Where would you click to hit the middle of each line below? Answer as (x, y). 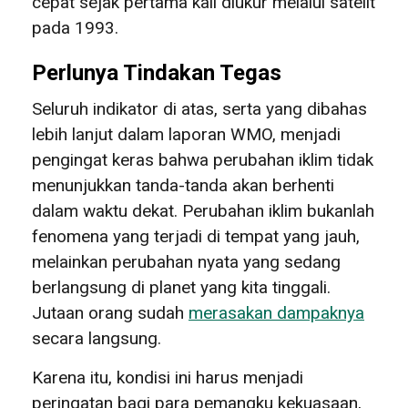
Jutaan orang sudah (110, 312)
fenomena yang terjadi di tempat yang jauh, (196, 236)
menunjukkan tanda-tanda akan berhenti (183, 185)
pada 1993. (75, 27)
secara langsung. (97, 338)
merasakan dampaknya (276, 312)
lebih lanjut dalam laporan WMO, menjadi (186, 134)
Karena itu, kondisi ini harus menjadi (168, 377)
